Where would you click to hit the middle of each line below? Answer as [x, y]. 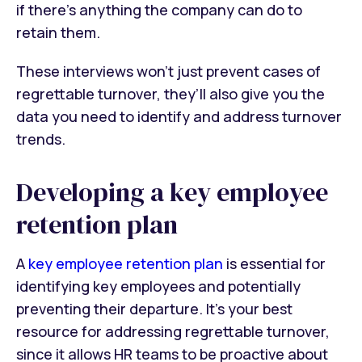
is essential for [274, 264]
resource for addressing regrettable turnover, [173, 332]
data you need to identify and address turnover [179, 116]
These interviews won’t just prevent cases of [168, 71]
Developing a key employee [172, 192]
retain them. [58, 32]
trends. [41, 139]
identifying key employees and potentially [158, 286]
